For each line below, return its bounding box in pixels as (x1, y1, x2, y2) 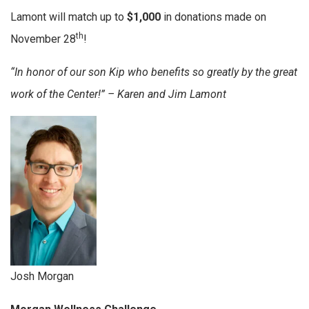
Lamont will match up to (10, 10, 127, 23)
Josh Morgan (10, 269, 74, 283)
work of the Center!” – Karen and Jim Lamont (10, 87, 226, 101)
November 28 (10, 32, 76, 46)
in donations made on (161, 10, 266, 23)
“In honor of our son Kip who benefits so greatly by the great (10, 65, 297, 79)
